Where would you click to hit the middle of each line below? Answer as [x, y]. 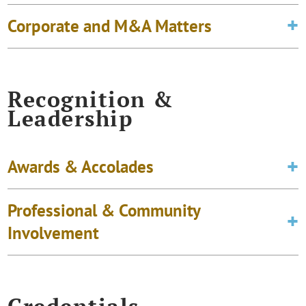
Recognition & [91, 99]
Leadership [70, 118]
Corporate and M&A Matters [110, 26]
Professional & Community [104, 211]
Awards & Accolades [81, 167]
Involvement [54, 233]
